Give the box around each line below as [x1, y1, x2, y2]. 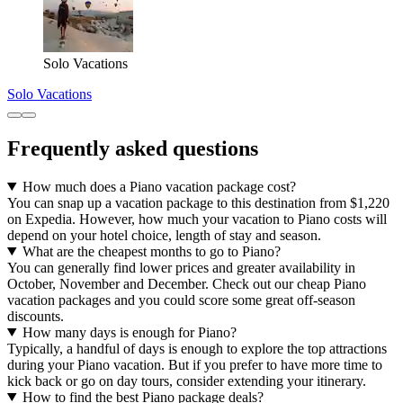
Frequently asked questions [7, 136, 258, 160]
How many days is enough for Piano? [22, 324, 237, 340]
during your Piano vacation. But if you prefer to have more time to [7, 356, 382, 372]
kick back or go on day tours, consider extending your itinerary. [7, 372, 366, 389]
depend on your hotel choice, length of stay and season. [7, 227, 321, 243]
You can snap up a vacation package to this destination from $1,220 [7, 194, 390, 210]
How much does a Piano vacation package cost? [22, 178, 296, 194]
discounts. [7, 308, 64, 324]
